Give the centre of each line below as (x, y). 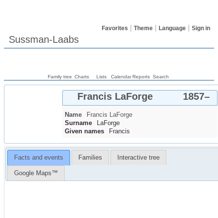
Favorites (115, 28)
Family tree (60, 77)
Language (172, 28)
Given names (84, 131)
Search (161, 77)
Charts (82, 77)
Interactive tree (138, 158)
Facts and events (38, 158)
